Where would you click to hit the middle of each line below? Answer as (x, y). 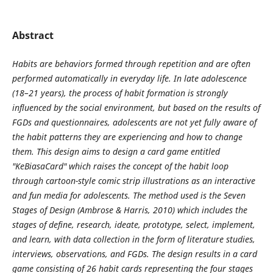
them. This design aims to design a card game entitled (116, 151)
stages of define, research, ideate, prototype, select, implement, (133, 224)
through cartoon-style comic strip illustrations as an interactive (133, 180)
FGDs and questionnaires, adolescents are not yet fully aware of (134, 122)
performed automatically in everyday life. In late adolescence (129, 78)
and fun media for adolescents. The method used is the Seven (129, 195)
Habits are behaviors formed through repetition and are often (131, 63)
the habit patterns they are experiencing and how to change (127, 136)
